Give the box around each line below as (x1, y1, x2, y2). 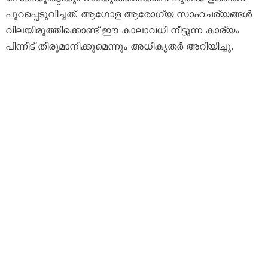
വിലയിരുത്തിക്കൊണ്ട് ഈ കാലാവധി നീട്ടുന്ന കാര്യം (5, 24, 239, 36)
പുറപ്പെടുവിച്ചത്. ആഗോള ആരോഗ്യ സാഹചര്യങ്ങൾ (5, 8, 252, 20)
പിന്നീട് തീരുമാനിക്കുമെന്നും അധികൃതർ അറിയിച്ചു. (5, 40, 233, 53)
